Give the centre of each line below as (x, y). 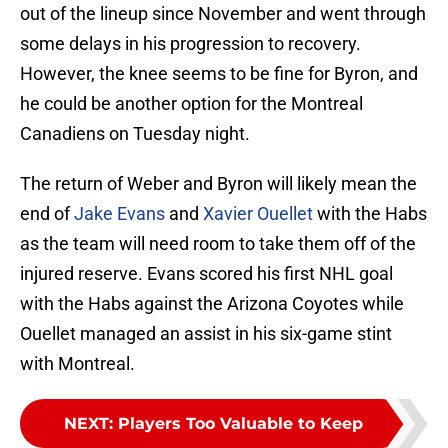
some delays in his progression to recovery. (190, 44)
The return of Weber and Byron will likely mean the (218, 184)
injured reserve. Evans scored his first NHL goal (206, 274)
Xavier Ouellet (258, 214)
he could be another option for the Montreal (191, 104)
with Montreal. (77, 364)
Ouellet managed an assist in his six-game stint (206, 334)
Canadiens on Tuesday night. (135, 134)
